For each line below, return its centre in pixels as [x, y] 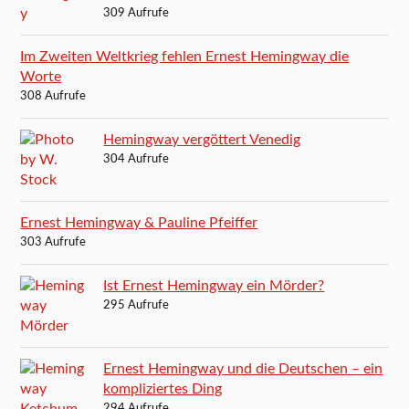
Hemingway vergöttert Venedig [202, 139]
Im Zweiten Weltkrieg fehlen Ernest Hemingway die [185, 56]
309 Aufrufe [136, 13]
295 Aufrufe [136, 305]
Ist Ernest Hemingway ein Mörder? [214, 285]
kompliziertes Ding [163, 388]
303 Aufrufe [53, 242]
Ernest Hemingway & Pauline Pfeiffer [139, 222]
